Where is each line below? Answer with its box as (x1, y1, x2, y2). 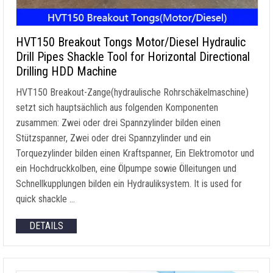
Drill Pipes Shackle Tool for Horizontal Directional (16, 49, 250, 64)
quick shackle (16, 193, 67, 205)
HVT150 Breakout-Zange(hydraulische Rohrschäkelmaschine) (16, 87, 249, 98)
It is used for (194, 178, 242, 190)
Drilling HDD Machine (16, 64, 117, 79)
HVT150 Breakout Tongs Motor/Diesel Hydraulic (16, 35, 246, 49)
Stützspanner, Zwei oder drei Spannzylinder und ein (16, 132, 211, 144)
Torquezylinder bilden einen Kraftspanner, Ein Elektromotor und (16, 147, 254, 159)
